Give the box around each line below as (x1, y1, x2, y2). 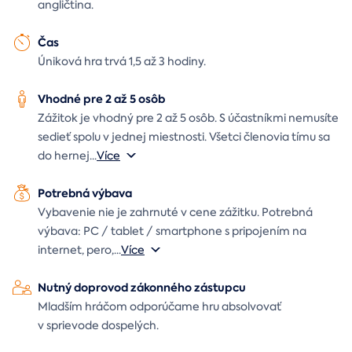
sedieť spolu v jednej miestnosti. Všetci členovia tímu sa (38, 129, 330, 144)
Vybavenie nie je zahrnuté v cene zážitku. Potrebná (38, 204, 313, 219)
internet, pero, (38, 242, 114, 257)
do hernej (38, 148, 90, 163)
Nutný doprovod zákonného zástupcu (38, 279, 246, 295)
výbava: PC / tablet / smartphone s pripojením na (38, 223, 306, 238)
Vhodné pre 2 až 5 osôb (38, 90, 165, 107)
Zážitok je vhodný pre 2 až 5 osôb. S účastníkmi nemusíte (38, 110, 339, 125)
